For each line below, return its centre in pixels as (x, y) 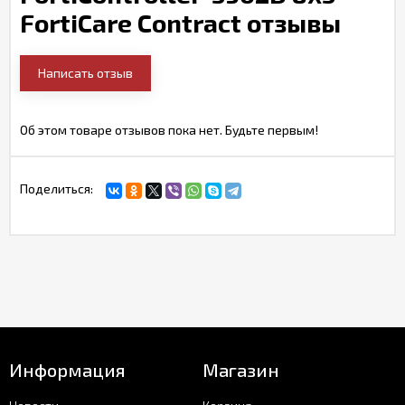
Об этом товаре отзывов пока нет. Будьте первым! (169, 130)
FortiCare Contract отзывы (180, 23)
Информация (67, 370)
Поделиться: (57, 188)
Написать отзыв (85, 73)
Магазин (241, 370)
